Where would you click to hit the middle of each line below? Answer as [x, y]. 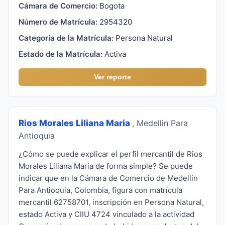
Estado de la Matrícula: [61, 54]
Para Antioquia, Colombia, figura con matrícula [100, 190]
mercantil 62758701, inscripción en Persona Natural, [111, 202]
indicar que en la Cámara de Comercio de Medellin [108, 178]
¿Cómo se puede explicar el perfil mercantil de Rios [110, 154]
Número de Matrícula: [58, 22]
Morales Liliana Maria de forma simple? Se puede [106, 166]
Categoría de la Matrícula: [66, 38]
